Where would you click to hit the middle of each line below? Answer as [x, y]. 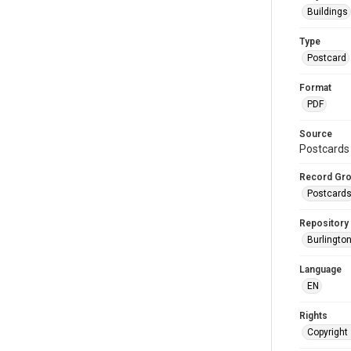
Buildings [327, 11]
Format [315, 87]
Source [316, 134]
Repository [324, 223]
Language [320, 269]
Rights [313, 315]
